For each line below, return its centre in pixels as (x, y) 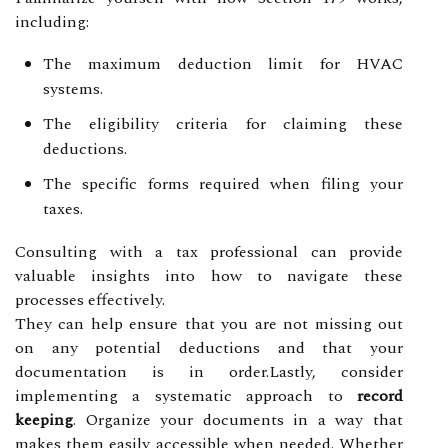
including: (52, 21)
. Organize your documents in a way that (238, 419)
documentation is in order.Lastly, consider (209, 371)
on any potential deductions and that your (209, 347)
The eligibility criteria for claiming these (223, 123)
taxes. (63, 208)
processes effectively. (90, 299)
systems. (73, 88)
